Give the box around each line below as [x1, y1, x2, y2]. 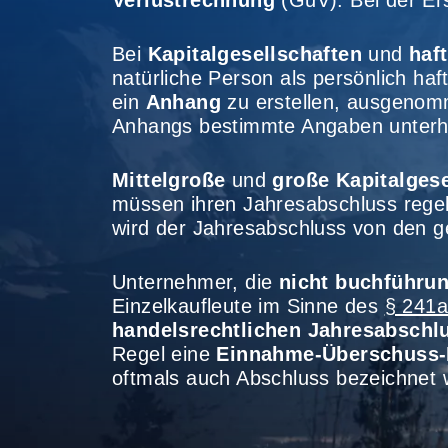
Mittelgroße [112, 169, 226, 191]
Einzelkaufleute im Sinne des [112, 295, 385, 317]
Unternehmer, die [112, 271, 279, 293]
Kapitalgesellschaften [147, 43, 363, 65]
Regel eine [112, 343, 217, 365]
